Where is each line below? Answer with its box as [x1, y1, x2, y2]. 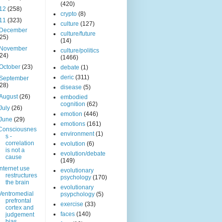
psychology [60, 174, 91, 181]
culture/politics [60, 47, 99, 55]
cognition [60, 101, 85, 108]
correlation [5, 140, 34, 147]
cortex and [5, 204, 34, 212]
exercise [60, 201, 83, 208]
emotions [60, 120, 85, 128]
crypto [60, 10, 77, 18]
